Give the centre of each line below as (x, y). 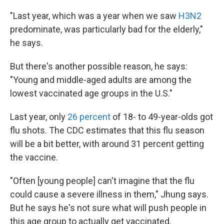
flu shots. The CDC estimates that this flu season (107, 130)
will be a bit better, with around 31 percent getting (107, 144)
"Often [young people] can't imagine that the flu (102, 181)
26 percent (89, 117)
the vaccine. (34, 157)
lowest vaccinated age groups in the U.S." (91, 93)
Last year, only (39, 117)
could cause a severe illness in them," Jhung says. (109, 194)
